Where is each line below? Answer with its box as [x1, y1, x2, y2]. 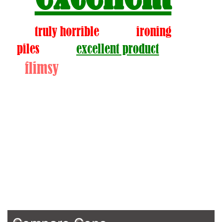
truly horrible [34, 24, 99, 39]
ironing [136, 24, 171, 39]
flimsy [24, 59, 59, 77]
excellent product [76, 42, 159, 56]
